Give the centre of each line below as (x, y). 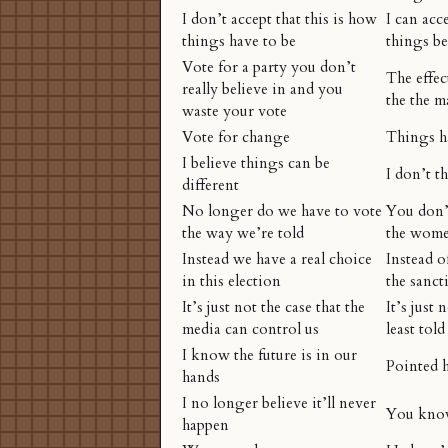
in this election (231, 282)
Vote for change (236, 138)
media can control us (250, 330)
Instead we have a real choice (277, 260)
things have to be (239, 42)
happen (205, 426)
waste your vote (234, 112)
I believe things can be (256, 164)
